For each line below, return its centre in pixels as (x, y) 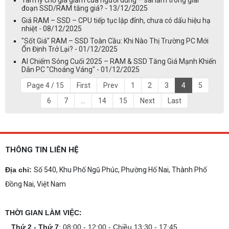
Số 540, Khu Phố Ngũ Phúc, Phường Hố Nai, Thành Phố (120, 170)
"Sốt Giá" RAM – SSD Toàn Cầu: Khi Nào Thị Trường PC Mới (115, 41)
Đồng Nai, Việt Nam (36, 184)
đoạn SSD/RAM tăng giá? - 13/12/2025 (85, 8)
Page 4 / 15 (45, 86)
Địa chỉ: (18, 170)
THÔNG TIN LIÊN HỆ (42, 150)
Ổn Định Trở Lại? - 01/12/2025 (70, 49)
